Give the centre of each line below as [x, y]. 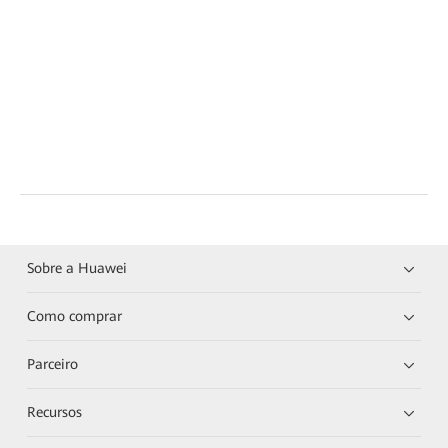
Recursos [55, 411]
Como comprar [75, 315]
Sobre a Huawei [77, 267]
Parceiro [53, 363]
